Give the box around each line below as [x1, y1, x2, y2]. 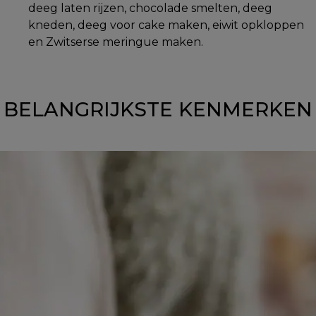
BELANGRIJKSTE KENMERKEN [4, 97, 312, 121]
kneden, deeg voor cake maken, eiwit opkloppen [28, 18, 304, 32]
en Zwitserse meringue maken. [28, 35, 203, 49]
